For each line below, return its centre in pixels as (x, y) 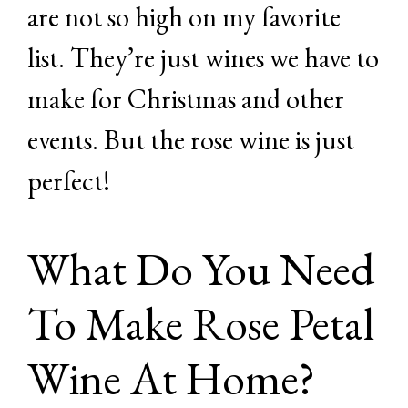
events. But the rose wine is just (191, 139)
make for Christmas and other (186, 98)
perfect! (69, 180)
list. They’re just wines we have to (203, 57)
